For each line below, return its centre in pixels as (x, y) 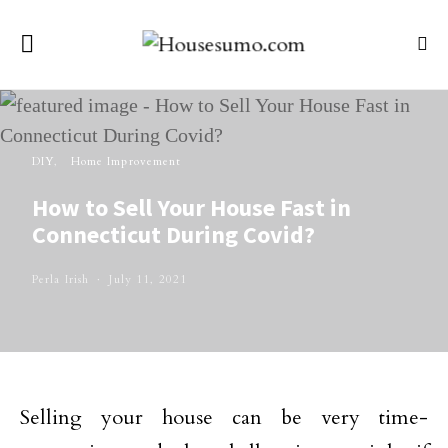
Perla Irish (61, 279)
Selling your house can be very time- (224, 417)
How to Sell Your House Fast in (191, 207)
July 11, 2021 (148, 279)
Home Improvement (126, 161)
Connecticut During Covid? (173, 234)
